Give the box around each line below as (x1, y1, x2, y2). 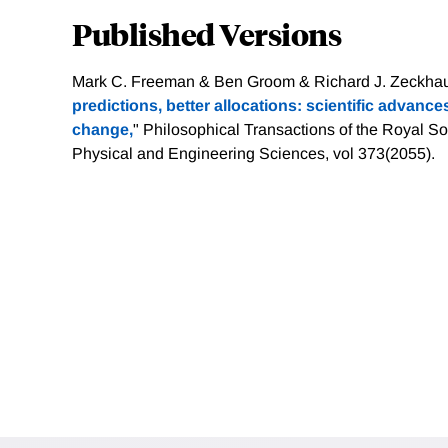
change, (72, 121, 133, 139)
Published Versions (72, 14, 341, 54)
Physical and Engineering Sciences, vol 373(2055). (72, 145, 435, 163)
